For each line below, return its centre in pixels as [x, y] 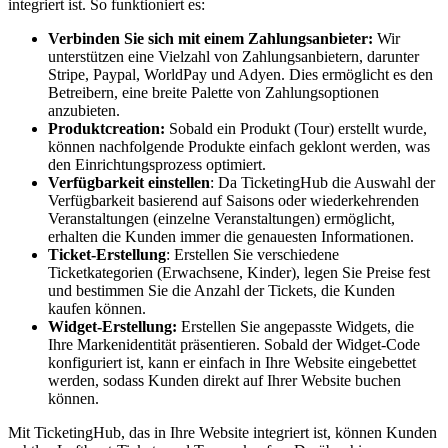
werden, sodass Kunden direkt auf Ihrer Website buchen [224, 380]
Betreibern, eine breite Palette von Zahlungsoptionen [213, 92]
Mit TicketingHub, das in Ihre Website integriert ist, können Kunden [222, 432]
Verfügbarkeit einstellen [129, 182]
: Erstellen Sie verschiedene [252, 254]
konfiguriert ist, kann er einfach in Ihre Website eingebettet [232, 362]
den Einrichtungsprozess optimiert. [157, 164]
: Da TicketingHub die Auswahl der [322, 182]
